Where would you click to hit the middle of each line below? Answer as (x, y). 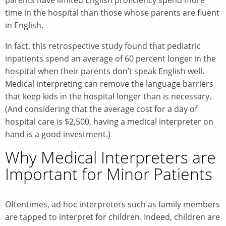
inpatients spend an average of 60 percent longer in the (110, 58)
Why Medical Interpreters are (110, 157)
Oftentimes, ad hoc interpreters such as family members (112, 204)
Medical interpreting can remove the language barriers (109, 83)
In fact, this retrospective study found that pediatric (103, 46)
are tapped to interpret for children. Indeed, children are (112, 217)
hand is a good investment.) (58, 134)
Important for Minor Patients (109, 174)
